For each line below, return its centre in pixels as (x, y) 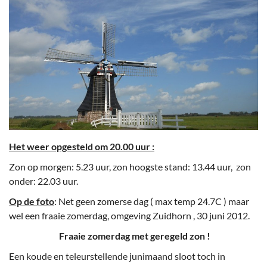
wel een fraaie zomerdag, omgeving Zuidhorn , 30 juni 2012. (129, 216)
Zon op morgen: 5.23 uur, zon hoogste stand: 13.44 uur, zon (130, 167)
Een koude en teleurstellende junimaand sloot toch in (117, 256)
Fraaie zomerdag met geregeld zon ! (110, 236)
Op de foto (32, 201)
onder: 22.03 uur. (44, 181)
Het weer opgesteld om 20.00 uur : (82, 147)
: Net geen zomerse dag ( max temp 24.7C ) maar (152, 201)
